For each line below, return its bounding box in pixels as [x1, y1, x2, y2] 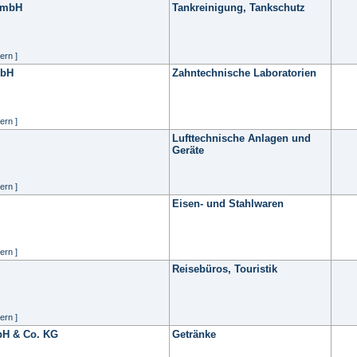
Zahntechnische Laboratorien [172, 67, 316, 79]
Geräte [172, 144, 204, 156]
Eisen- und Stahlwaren [172, 198, 284, 210]
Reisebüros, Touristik [172, 263, 277, 275]
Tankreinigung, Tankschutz [172, 2, 305, 14]
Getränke [172, 328, 216, 340]
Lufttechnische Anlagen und [172, 132, 311, 144]
